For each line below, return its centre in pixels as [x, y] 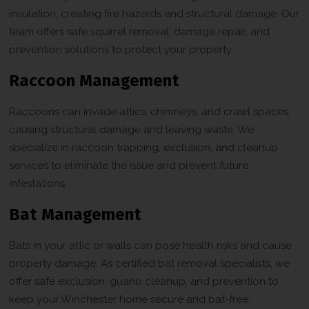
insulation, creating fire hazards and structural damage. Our [154, 13]
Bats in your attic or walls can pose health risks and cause [151, 245]
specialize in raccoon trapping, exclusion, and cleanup [144, 147]
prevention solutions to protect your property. [121, 49]
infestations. [38, 183]
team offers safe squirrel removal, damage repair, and [140, 31]
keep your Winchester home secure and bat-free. [130, 299]
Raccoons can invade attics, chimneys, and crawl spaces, [150, 111]
